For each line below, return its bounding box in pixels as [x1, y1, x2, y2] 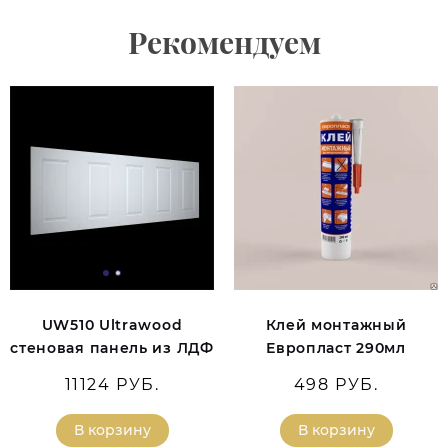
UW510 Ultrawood [41, 316, 183, 335]
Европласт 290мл [266, 339, 406, 358]
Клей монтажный [265, 316, 407, 335]
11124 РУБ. [64, 375, 160, 395]
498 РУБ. [293, 375, 379, 395]
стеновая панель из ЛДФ [10, 339, 214, 358]
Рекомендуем [127, 21, 321, 62]
